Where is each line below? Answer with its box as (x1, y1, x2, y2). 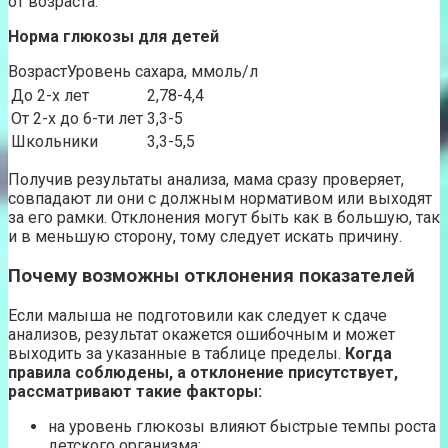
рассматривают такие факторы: (8, 381, 262, 401)
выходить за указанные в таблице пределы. (8, 343, 345, 363)
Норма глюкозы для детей (8, 27, 219, 47)
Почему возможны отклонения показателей (8, 265, 415, 288)
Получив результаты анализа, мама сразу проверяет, (8, 170, 404, 190)
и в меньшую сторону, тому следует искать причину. (8, 227, 402, 247)
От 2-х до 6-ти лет (11, 109, 143, 129)
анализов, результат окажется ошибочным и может (8, 324, 395, 344)
